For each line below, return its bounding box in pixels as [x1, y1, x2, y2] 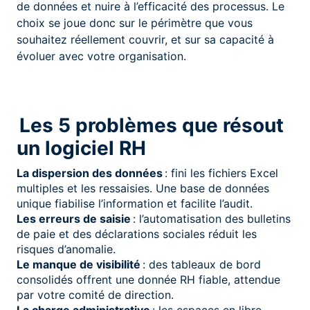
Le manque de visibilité [17, 257, 140, 271]
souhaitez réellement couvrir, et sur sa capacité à [17, 32, 274, 46]
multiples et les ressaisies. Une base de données [17, 181, 269, 195]
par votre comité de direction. [17, 287, 174, 302]
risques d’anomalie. [17, 241, 116, 256]
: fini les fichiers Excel [163, 165, 278, 180]
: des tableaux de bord [140, 257, 261, 271]
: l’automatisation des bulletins [131, 211, 291, 226]
